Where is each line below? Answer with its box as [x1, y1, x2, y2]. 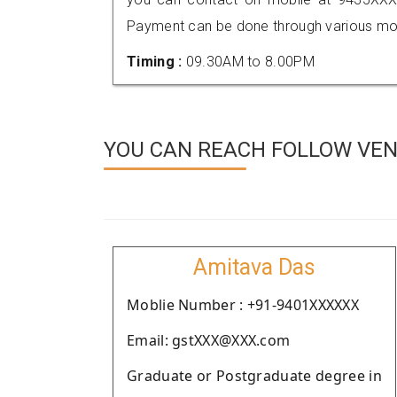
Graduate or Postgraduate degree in [127, 366, 382, 385]
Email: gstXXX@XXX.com [127, 331, 291, 350]
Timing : [127, 53, 186, 70]
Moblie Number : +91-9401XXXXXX [127, 295, 359, 315]
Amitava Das [193, 254, 315, 280]
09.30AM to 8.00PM [185, 53, 315, 70]
